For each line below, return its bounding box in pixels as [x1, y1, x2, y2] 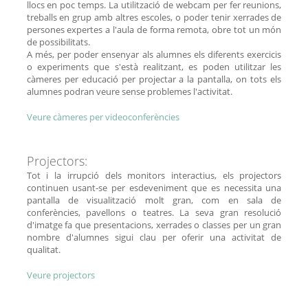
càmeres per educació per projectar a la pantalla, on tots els [26, 72, 282, 85]
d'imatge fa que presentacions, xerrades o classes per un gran [26, 218, 282, 231]
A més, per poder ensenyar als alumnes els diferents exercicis [26, 47, 282, 60]
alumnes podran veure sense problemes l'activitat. [26, 85, 232, 98]
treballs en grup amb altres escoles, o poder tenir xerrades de [26, 10, 282, 23]
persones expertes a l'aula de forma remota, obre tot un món [26, 23, 282, 36]
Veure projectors [26, 268, 95, 281]
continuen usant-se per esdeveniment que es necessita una [26, 181, 282, 194]
